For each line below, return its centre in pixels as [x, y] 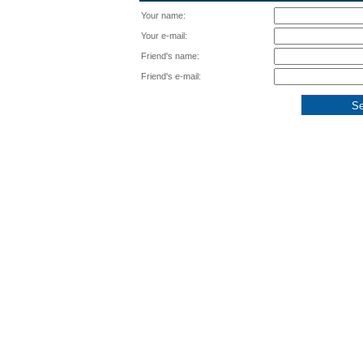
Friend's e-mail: [171, 76]
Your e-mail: [164, 36]
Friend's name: [170, 56]
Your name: [163, 15]
